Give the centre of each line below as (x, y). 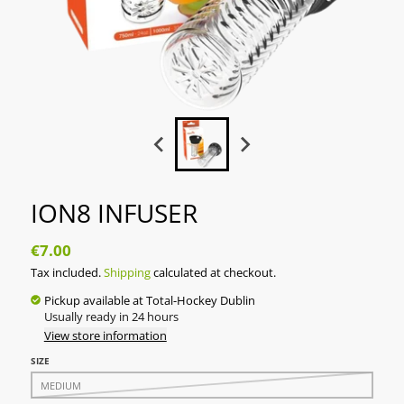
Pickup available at (95, 300)
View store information (105, 335)
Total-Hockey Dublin (200, 300)
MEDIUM (61, 385)
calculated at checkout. (213, 272)
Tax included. (67, 272)
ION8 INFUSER (114, 213)
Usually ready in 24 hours (111, 316)
